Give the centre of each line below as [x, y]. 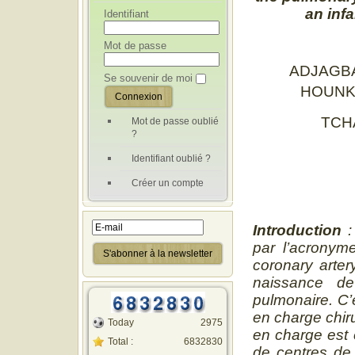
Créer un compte [168, 183]
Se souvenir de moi [148, 78]
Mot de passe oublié [175, 121]
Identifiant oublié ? [171, 158]
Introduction [297, 230]
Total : [120, 341]
